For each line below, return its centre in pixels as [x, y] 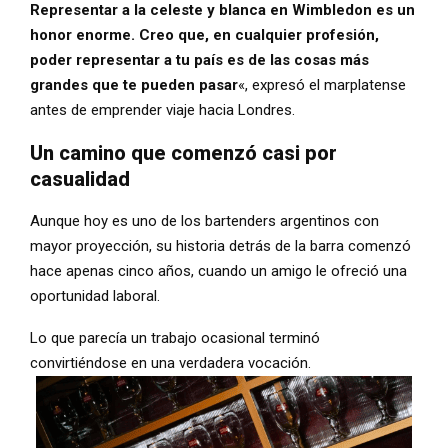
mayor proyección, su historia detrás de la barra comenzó [220, 245]
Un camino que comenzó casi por [183, 152]
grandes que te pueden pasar [134, 84]
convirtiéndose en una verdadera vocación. [170, 362]
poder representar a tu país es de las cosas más [199, 59]
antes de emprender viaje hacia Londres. [162, 109]
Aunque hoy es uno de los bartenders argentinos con [204, 220]
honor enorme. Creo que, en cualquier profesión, [204, 34]
